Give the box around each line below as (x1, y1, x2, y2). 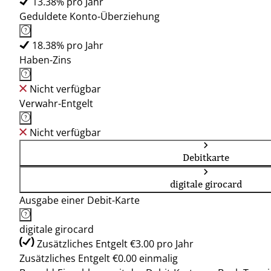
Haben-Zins (19, 53, 71, 67)
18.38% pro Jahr (32, 39, 103, 52)
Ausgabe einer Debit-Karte (19, 194, 140, 207)
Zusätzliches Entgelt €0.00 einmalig (19, 252, 178, 265)
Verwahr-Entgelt (19, 97, 93, 110)
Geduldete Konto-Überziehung (19, 10, 160, 23)
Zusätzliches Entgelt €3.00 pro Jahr (37, 237, 194, 250)
